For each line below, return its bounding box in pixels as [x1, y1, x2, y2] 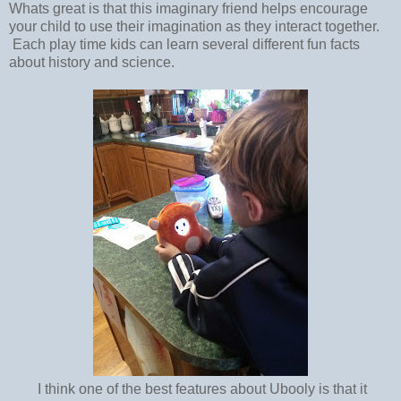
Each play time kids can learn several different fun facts [9, 36, 360, 52]
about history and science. [9, 54, 175, 70]
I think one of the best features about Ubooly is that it [9, 380, 367, 397]
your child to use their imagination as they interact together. [9, 18, 380, 34]
